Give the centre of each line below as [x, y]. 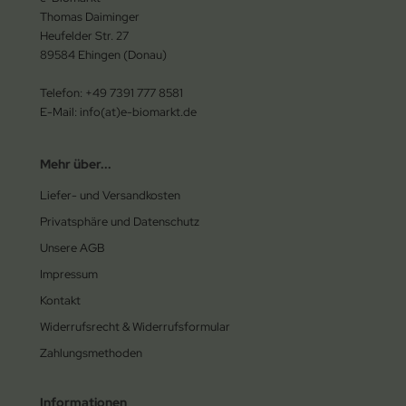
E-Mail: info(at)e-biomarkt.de [118, 111]
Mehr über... [76, 164]
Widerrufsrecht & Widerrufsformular [135, 326]
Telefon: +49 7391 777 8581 [111, 92]
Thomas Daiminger [90, 16]
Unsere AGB [72, 247]
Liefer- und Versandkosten [110, 195]
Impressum [69, 274]
